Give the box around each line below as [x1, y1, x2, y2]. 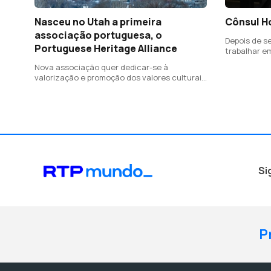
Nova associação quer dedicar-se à [34, 62, 168, 73]
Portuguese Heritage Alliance [34, 42, 177, 56]
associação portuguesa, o [34, 28, 162, 42]
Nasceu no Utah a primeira [34, 15, 162, 29]
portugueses [34, 82, 83, 94]
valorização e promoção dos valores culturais [34, 72, 206, 83]
